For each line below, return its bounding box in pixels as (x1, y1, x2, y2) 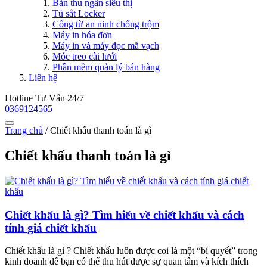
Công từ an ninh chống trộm (52, 19, 159, 29)
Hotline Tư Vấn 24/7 (5, 93, 84, 103)
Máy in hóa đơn (52, 30, 112, 40)
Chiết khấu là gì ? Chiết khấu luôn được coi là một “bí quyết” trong (5, 246, 257, 256)
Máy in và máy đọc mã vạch (52, 41, 159, 51)
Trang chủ (5, 125, 43, 135)
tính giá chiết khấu (5, 221, 97, 234)
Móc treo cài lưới (52, 51, 117, 61)
